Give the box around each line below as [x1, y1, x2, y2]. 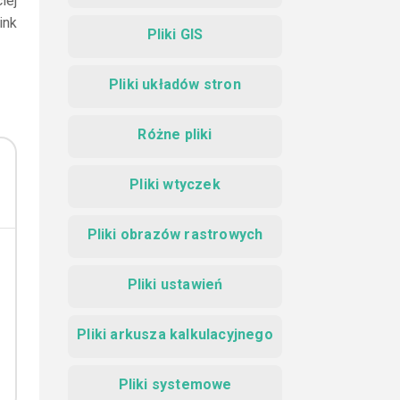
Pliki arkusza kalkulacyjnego [77, 326, 273, 343]
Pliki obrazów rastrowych [87, 226, 263, 243]
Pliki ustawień [127, 276, 223, 293]
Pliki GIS [146, 26, 204, 43]
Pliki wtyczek [129, 176, 221, 193]
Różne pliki [137, 126, 212, 143]
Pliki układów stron [109, 76, 241, 93]
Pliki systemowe [118, 376, 232, 393]
